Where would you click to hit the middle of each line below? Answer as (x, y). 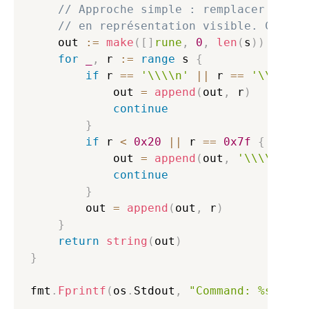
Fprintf (82, 291)
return (79, 241)
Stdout (154, 291)
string (127, 241)
